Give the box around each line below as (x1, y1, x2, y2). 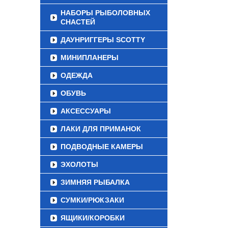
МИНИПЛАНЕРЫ (61, 53, 119, 62)
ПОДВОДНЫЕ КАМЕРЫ (61, 142, 143, 151)
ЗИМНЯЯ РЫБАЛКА (61, 178, 130, 186)
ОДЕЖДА (61, 71, 93, 79)
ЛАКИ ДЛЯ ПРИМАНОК (61, 125, 141, 133)
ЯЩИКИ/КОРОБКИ (61, 214, 125, 222)
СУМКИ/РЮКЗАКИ (61, 196, 124, 204)
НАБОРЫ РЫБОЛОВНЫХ (61, 9, 150, 17)
